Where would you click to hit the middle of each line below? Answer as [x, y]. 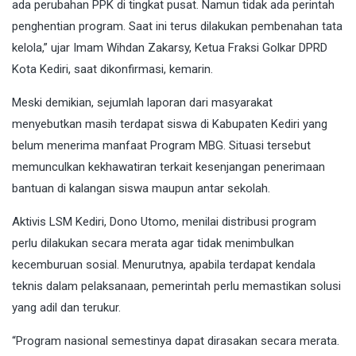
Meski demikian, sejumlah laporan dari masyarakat [142, 102]
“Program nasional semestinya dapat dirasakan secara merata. [176, 341]
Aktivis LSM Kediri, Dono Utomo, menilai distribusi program [164, 221]
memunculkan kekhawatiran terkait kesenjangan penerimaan [168, 166]
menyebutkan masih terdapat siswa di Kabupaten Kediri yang [170, 124]
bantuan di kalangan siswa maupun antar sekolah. [141, 188]
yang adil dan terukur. [66, 307]
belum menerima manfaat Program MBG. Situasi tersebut [161, 145]
